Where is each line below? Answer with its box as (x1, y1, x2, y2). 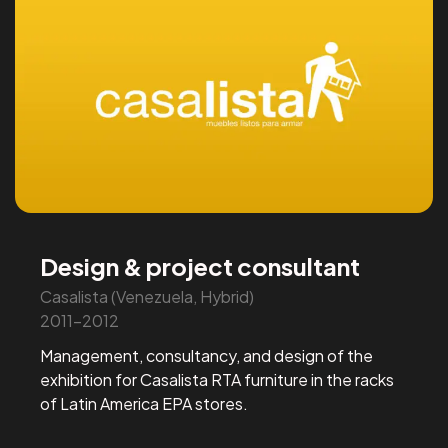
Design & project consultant (40, 250, 361, 281)
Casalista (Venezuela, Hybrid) (40, 286, 255, 308)
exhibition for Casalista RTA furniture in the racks (40, 368, 395, 390)
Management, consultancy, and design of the (40, 344, 374, 366)
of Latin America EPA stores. (40, 392, 249, 414)
